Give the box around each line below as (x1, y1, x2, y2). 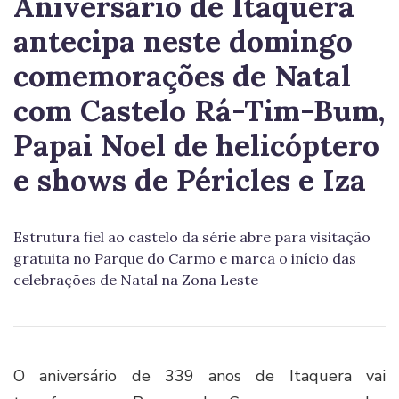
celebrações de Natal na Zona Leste (13, 271, 258, 289)
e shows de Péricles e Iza (13, 161, 366, 199)
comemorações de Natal (13, 57, 351, 95)
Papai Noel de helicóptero (13, 126, 379, 165)
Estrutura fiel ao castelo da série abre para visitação (13, 228, 370, 247)
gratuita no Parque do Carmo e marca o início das (13, 249, 356, 268)
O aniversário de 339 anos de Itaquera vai (13, 365, 386, 387)
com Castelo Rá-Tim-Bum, (13, 92, 385, 130)
